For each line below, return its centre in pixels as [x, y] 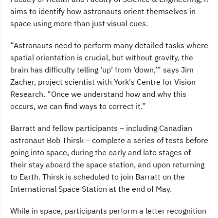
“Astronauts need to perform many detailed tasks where [109, 45]
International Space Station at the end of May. [91, 189]
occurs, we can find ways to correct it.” [78, 106]
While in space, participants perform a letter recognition [108, 211]
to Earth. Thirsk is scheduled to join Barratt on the [98, 177]
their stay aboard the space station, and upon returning [107, 165]
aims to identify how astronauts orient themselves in [103, 11]
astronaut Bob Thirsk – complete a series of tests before [109, 140]
